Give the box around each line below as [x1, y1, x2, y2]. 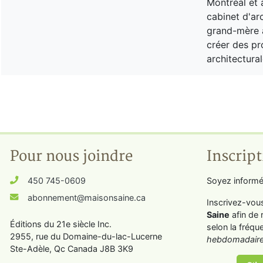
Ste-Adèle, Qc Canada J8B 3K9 [10, 243, 133, 254]
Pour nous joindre [10, 147, 133, 166]
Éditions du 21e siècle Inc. [10, 218, 112, 229]
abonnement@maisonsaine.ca [28, 192, 146, 203]
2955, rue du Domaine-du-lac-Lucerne [10, 231, 162, 241]
